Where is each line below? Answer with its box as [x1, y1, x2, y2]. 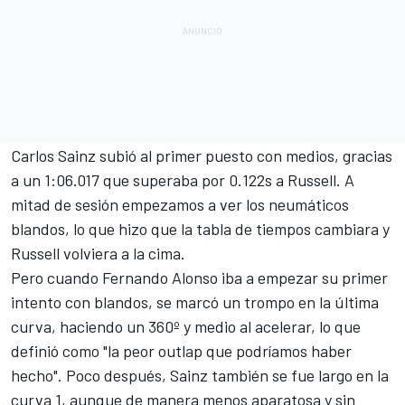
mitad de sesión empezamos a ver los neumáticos [11, 193, 349, 214]
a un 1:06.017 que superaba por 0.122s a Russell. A [11, 169, 354, 190]
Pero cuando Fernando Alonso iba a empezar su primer [11, 267, 388, 287]
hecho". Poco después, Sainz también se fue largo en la [11, 364, 389, 385]
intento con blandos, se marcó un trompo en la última [11, 291, 379, 312]
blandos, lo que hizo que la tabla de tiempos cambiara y [11, 218, 390, 239]
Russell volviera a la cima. [11, 242, 185, 263]
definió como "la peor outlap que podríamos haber [11, 340, 352, 361]
